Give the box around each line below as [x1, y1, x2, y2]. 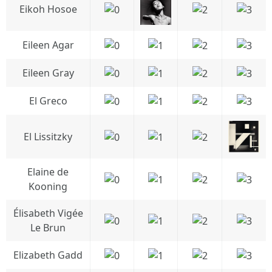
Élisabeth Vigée [13, 206, 83, 220]
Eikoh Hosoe [19, 2, 77, 16]
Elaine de [27, 165, 69, 178]
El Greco [29, 94, 67, 107]
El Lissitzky [24, 130, 72, 143]
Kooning [29, 180, 67, 193]
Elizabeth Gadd [13, 248, 83, 262]
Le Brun [30, 221, 66, 234]
